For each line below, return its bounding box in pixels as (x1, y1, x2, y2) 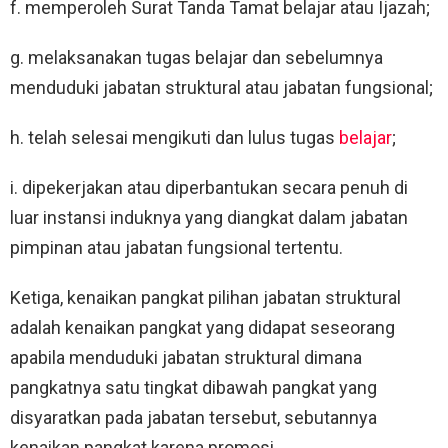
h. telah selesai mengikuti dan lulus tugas (10, 126, 339, 148)
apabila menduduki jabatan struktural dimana (10, 346, 362, 368)
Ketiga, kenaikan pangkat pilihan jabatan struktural (10, 286, 401, 308)
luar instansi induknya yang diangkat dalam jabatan (10, 206, 408, 228)
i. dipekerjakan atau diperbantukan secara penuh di (10, 176, 408, 198)
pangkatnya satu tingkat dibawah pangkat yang (10, 376, 377, 398)
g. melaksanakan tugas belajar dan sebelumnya (10, 46, 383, 68)
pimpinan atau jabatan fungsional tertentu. (10, 236, 343, 258)
